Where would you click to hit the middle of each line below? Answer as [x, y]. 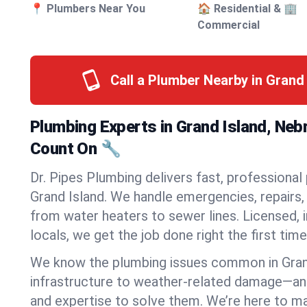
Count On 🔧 [75, 149]
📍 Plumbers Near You [88, 9]
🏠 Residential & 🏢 [248, 9]
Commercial [229, 25]
